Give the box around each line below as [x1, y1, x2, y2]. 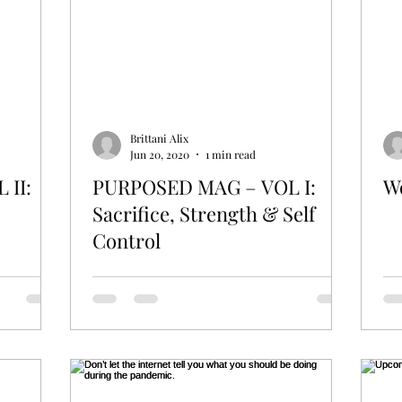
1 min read [205, 146, 256, 162]
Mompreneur [114, 37, 210, 59]
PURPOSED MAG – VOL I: [92, 172, 316, 200]
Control [92, 226, 161, 254]
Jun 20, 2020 [130, 146, 189, 162]
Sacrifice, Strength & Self [92, 199, 315, 227]
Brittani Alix [130, 131, 188, 146]
